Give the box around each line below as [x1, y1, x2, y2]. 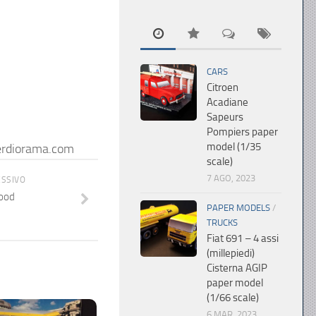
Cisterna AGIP [207, 262, 267, 274]
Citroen [207, 81, 238, 94]
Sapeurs [207, 111, 243, 123]
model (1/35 [207, 140, 261, 153]
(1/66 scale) [207, 291, 259, 304]
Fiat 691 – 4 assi [207, 232, 279, 245]
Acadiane [207, 96, 248, 109]
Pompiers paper [207, 126, 278, 138]
